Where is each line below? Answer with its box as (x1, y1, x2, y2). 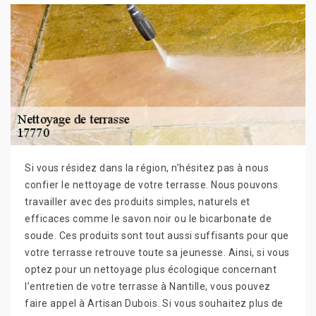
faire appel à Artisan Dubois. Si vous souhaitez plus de (25, 298, 284, 309)
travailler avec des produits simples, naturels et (25, 196, 250, 207)
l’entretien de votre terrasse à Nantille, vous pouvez (25, 281, 271, 292)
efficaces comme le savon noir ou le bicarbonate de (25, 213, 272, 224)
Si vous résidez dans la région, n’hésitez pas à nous (25, 162, 269, 174)
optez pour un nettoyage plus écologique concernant (25, 264, 276, 275)
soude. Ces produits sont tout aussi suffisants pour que (25, 230, 289, 241)
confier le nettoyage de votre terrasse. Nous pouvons (25, 179, 278, 190)
